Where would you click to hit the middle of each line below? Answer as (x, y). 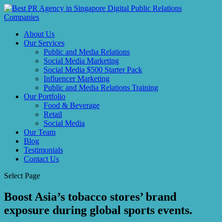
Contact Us (41, 159)
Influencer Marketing (77, 79)
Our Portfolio (45, 96)
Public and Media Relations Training (101, 87)
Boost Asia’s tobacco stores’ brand (90, 196)
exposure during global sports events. (98, 210)
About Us (39, 34)
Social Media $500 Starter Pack (93, 70)
